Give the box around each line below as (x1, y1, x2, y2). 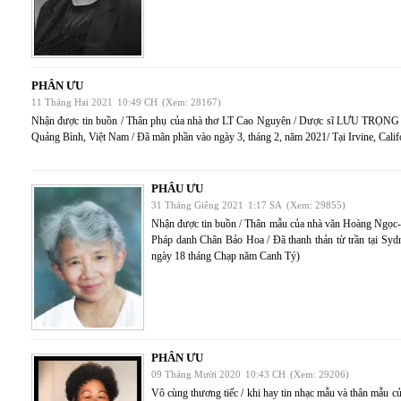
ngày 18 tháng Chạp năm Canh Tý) (151, 250, 300, 262)
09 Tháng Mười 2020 (151, 369, 241, 380)
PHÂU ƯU (151, 182, 203, 195)
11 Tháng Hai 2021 (31, 97, 113, 107)
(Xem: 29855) (286, 200, 346, 210)
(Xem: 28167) (162, 97, 221, 107)
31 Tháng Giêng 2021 (151, 200, 243, 210)
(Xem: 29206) (290, 369, 349, 380)
